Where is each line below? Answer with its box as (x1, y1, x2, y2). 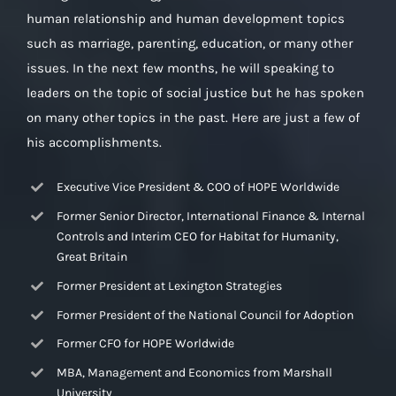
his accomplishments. (27, 134, 162, 151)
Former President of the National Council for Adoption (56, 307, 354, 323)
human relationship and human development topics (27, 11, 345, 27)
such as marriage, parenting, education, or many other (27, 35, 353, 52)
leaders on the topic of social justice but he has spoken (27, 85, 364, 102)
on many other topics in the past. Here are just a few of (27, 110, 360, 126)
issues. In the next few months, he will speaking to (27, 60, 334, 77)
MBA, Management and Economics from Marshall (56, 365, 332, 381)
